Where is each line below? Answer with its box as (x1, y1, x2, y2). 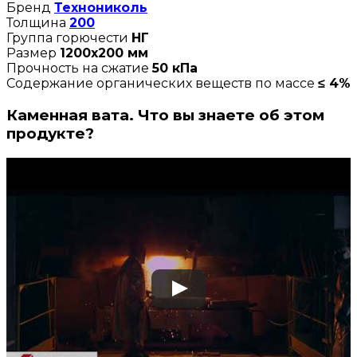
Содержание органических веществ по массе (6, 76, 318, 92)
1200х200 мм (60, 45, 148, 61)
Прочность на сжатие (6, 61, 152, 76)
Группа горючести (6, 30, 131, 46)
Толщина (6, 15, 69, 31)
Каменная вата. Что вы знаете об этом (6, 105, 324, 124)
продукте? (6, 124, 94, 143)
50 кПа (152, 61, 198, 76)
